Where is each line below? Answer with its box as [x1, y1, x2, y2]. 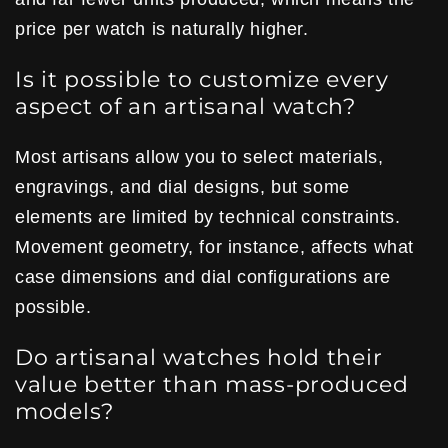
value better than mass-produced [15, 370, 409, 398]
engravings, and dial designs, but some [15, 176, 350, 197]
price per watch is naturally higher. [15, 18, 309, 39]
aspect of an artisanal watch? [15, 92, 356, 120]
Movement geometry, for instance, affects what [15, 236, 415, 257]
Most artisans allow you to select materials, [15, 146, 384, 167]
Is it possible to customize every [15, 65, 389, 93]
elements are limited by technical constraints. [15, 206, 401, 227]
